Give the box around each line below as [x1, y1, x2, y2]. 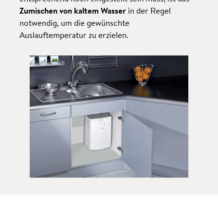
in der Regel [126, 4, 171, 17]
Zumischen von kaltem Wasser [19, 4, 127, 17]
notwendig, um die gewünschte [19, 16, 130, 29]
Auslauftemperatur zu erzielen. [19, 28, 129, 41]
